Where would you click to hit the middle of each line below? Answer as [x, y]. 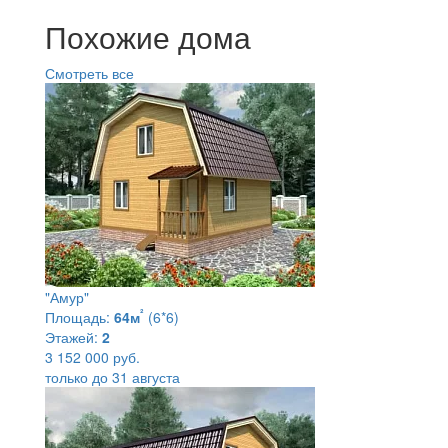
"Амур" [67, 296]
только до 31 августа [112, 376]
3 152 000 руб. [92, 356]
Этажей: [71, 336]
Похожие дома [148, 36]
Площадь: [77, 316]
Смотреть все [89, 72]
